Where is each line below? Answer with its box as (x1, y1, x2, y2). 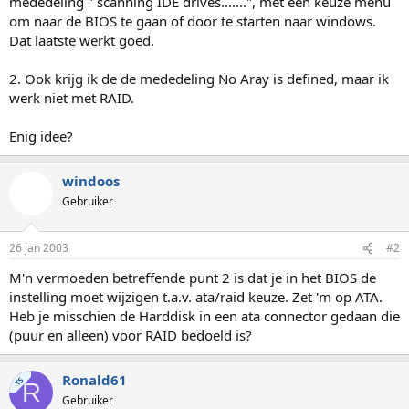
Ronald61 (62, 371, 127, 389)
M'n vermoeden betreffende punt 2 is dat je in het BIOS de (9, 268, 376, 287)
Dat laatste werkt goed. (9, 30, 154, 49)
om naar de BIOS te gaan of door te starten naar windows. (9, 11, 376, 30)
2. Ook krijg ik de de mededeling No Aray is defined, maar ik (9, 68, 389, 88)
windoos (62, 171, 120, 190)
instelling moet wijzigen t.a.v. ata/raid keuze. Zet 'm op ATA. (9, 288, 383, 306)
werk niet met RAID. (9, 88, 134, 107)
